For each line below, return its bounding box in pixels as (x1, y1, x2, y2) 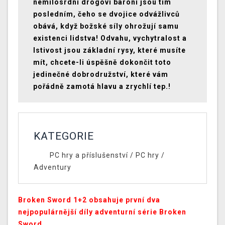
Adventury (34, 163, 71, 172)
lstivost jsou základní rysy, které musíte (33, 46, 186, 55)
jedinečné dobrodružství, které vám (33, 70, 168, 79)
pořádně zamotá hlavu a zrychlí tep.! (33, 82, 171, 91)
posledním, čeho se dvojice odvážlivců (33, 10, 180, 19)
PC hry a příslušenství (49, 151, 128, 160)
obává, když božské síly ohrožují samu (33, 22, 179, 31)
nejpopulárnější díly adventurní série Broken (18, 208, 186, 216)
